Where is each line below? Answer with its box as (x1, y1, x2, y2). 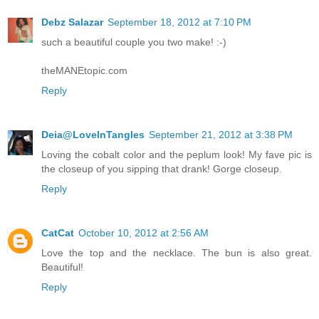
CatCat (41, 227, 74, 239)
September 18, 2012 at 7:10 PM (108, 16, 251, 28)
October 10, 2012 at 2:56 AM (78, 227, 209, 239)
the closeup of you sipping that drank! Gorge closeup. (41, 163, 282, 175)
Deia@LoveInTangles (41, 129, 145, 141)
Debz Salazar (41, 16, 103, 28)
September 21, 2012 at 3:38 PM (149, 129, 293, 141)
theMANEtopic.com (41, 65, 127, 77)
